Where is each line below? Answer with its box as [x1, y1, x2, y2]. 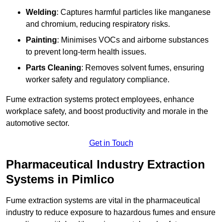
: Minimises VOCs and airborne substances [57, 36, 209, 45]
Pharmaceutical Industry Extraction [6, 158, 205, 171]
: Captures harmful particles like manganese [56, 8, 211, 17]
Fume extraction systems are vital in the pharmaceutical [6, 196, 200, 205]
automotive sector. [6, 119, 69, 128]
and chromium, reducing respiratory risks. [26, 20, 170, 29]
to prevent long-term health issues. [26, 48, 146, 56]
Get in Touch [89, 139, 133, 148]
